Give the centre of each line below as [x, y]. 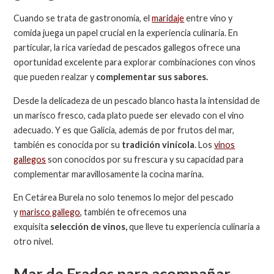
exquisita [32, 227]
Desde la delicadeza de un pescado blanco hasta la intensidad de [137, 100]
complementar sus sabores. [152, 77]
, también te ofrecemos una [134, 212]
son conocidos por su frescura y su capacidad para [145, 159]
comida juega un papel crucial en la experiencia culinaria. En [126, 33]
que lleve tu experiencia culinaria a [194, 227]
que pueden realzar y [55, 77]
